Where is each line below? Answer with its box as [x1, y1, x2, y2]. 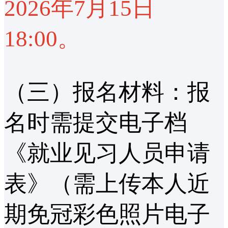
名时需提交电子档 [4, 110, 187, 136]
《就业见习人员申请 [4, 140, 210, 166]
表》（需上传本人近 [4, 171, 210, 197]
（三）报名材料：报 [4, 79, 210, 105]
